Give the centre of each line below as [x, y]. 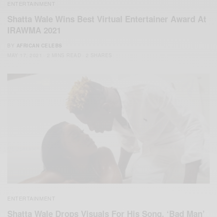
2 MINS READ [64, 55]
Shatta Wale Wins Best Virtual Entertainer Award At [107, 19]
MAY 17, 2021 [25, 55]
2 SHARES [99, 55]
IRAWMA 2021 [34, 30]
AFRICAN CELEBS [39, 46]
